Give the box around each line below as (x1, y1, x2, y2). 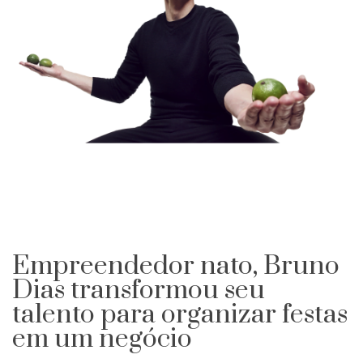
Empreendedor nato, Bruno (12, 250, 340, 284)
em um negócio (12, 322, 192, 357)
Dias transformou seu (12, 274, 265, 308)
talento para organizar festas (12, 298, 348, 332)
